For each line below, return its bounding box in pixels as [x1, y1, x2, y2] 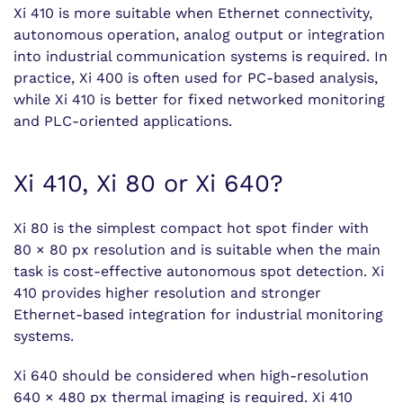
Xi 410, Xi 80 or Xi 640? [13, 169, 283, 198]
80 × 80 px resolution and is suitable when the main [13, 241, 381, 258]
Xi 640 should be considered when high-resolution [13, 367, 369, 384]
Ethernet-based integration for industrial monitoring [13, 306, 383, 323]
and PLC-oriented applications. [13, 112, 232, 130]
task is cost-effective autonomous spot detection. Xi [13, 263, 384, 280]
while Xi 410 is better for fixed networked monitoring [13, 91, 385, 108]
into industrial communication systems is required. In [13, 48, 388, 65]
